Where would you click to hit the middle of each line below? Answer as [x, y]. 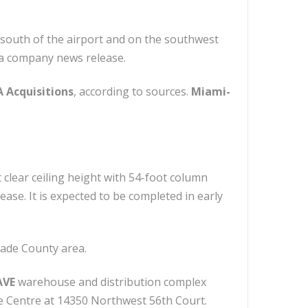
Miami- [211, 91]
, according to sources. [132, 91]
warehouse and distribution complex [111, 282]
